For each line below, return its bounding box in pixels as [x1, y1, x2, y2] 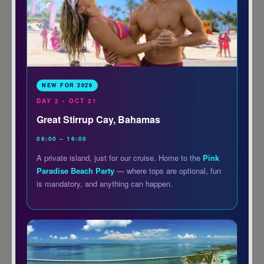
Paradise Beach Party [37, 165, 115, 177]
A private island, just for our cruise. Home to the [37, 152, 203, 164]
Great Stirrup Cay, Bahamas [37, 113, 161, 127]
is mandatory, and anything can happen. [37, 178, 173, 190]
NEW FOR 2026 [42, 81, 93, 90]
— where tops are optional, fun [114, 165, 222, 177]
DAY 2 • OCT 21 [37, 97, 98, 105]
